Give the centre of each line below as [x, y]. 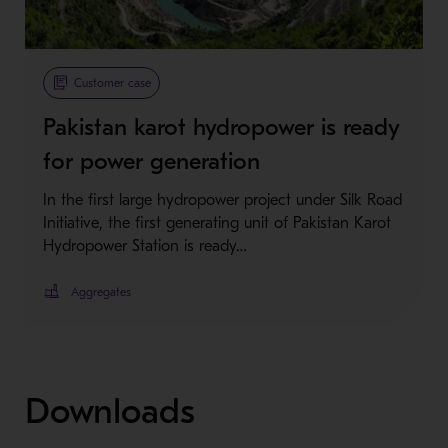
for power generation [151, 161]
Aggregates [100, 292]
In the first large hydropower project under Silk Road [222, 200]
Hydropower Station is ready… [144, 246]
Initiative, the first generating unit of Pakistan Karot [216, 223]
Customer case [112, 83]
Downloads [109, 412]
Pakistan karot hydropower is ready [221, 127]
